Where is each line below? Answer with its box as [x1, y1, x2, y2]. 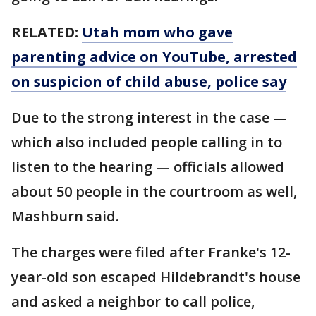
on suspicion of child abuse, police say [11, 72, 286, 92]
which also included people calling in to [11, 133, 282, 152]
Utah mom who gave [82, 23, 233, 42]
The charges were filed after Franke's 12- [11, 243, 291, 262]
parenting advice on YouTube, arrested [11, 47, 297, 67]
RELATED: [11, 23, 82, 42]
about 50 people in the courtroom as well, [11, 182, 297, 202]
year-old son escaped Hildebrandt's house [11, 267, 300, 287]
